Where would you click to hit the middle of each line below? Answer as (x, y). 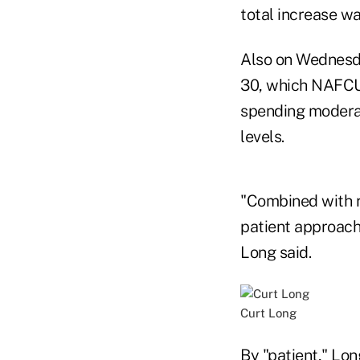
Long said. (276, 252)
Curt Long (268, 313)
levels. (262, 137)
